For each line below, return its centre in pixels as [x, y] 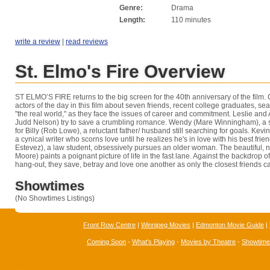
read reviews [87, 41]
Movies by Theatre [208, 242]
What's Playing [153, 242]
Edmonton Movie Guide [230, 225]
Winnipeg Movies [166, 225]
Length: [132, 20]
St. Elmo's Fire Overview [120, 71]
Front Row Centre [109, 225]
